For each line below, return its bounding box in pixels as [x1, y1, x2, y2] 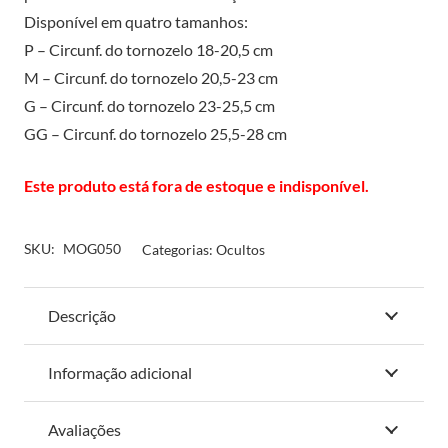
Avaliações [48, 420, 121, 440]
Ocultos [215, 241, 265, 258]
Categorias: [141, 241, 216, 258]
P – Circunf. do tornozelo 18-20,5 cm [24, 40, 273, 59]
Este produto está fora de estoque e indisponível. [24, 176, 369, 195]
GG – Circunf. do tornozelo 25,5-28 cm [24, 124, 287, 143]
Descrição [48, 306, 116, 326]
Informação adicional [48, 363, 192, 383]
